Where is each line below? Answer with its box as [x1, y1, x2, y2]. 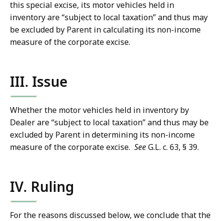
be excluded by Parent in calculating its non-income [10, 24, 201, 36]
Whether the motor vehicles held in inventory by [10, 105, 189, 116]
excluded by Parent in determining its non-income [10, 129, 195, 141]
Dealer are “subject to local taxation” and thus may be [10, 117, 209, 128]
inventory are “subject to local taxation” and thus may [10, 12, 208, 23]
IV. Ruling [10, 177, 74, 196]
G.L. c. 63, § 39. [146, 142, 199, 153]
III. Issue [10, 72, 68, 91]
